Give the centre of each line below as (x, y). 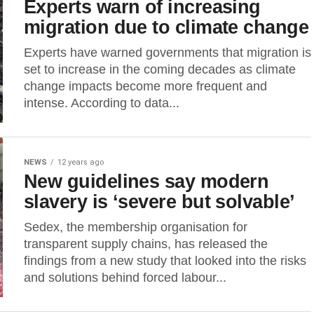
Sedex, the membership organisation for (136, 227)
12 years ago (81, 162)
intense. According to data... (102, 103)
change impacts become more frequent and (145, 86)
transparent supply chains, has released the (146, 244)
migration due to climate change (166, 27)
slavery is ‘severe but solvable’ (159, 202)
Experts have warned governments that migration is (168, 53)
